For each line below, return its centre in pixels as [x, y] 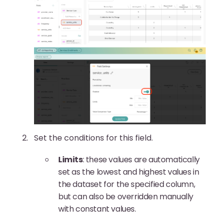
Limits [71, 160]
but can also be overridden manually [126, 197]
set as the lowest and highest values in [129, 172]
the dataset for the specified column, [127, 184]
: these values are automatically [141, 160]
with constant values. [97, 209]
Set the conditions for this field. [94, 138]
